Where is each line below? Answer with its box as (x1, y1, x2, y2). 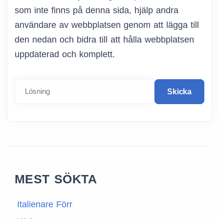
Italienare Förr (17, 199, 72, 210)
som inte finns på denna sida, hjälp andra (15, 5, 178, 16)
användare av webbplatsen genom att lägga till (15, 20, 199, 30)
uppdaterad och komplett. (15, 49, 115, 60)
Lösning (25, 87, 50, 96)
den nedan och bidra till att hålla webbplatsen (15, 35, 194, 45)
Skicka (167, 87, 192, 96)
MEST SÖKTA (15, 172, 97, 186)
